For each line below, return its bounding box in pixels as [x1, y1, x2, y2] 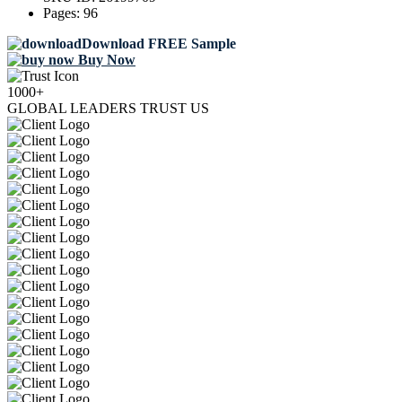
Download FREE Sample [82, 36, 236, 52]
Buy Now [74, 52, 135, 68]
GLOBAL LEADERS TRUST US [7, 100, 209, 117]
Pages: [43, 5, 83, 22]
